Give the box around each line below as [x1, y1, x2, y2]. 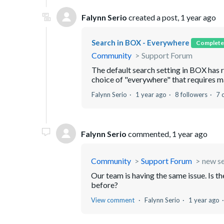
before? [91, 180, 119, 190]
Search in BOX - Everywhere [91, 38, 189, 47]
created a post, [127, 12, 180, 22]
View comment [91, 196, 134, 204]
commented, [126, 128, 172, 138]
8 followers [175, 90, 207, 99]
